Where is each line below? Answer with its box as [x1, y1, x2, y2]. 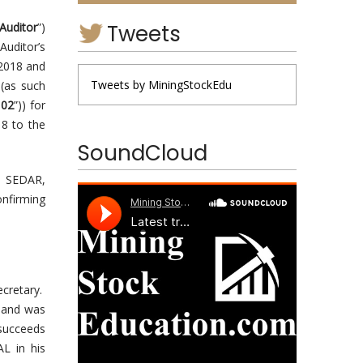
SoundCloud [78, 138, 207, 168]
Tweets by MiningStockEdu [91, 76, 232, 92]
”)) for [14, 97, 46, 113]
